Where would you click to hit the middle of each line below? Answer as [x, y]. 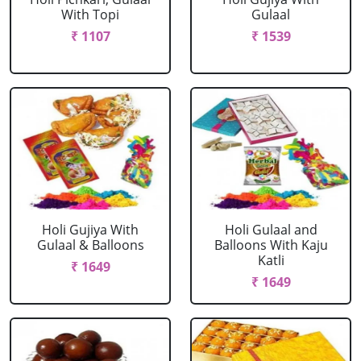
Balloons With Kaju [271, 245]
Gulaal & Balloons [90, 245]
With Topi [90, 15]
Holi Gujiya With [90, 230]
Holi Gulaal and [271, 230]
